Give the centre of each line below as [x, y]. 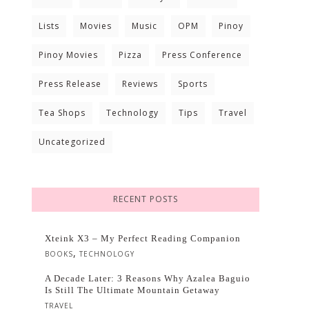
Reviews [140, 84]
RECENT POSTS [146, 199]
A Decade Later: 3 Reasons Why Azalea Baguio [148, 278]
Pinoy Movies [68, 55]
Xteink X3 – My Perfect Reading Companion [143, 238]
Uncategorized [72, 142]
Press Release [70, 84]
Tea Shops [62, 113]
